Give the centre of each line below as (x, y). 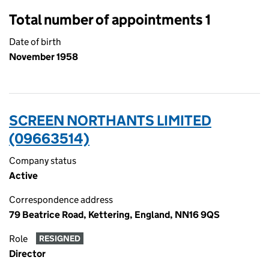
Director (27, 254)
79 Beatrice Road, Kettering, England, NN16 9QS (114, 215)
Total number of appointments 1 (110, 20)
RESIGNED (59, 239)
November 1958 (44, 57)
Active (23, 176)
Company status (43, 161)
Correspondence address (61, 200)
